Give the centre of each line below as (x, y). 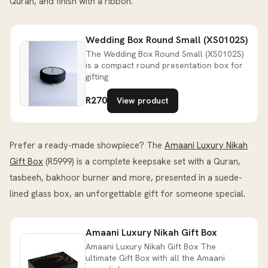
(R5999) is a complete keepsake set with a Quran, (142, 161)
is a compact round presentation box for (164, 65)
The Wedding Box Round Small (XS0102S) (165, 54)
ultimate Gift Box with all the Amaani (155, 258)
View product (143, 100)
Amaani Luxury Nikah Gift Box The (151, 246)
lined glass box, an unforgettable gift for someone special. (127, 194)
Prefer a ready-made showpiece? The (87, 145)
